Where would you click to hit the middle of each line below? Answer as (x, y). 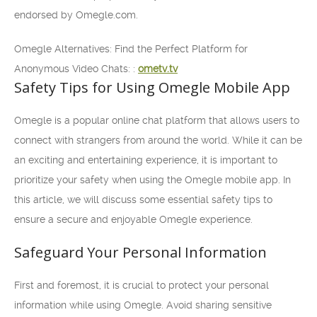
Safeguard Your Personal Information (140, 252)
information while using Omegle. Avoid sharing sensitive (143, 305)
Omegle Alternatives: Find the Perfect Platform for (131, 49)
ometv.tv (158, 69)
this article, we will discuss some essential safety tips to (143, 200)
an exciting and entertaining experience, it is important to (146, 160)
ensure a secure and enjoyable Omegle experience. (133, 219)
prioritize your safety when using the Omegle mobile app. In (152, 180)
